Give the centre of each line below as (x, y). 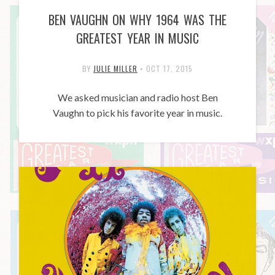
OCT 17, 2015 (169, 69)
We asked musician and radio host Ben (137, 98)
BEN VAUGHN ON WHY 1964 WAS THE (137, 20)
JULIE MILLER (115, 69)
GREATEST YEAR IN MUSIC (137, 38)
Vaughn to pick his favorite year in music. (137, 113)
